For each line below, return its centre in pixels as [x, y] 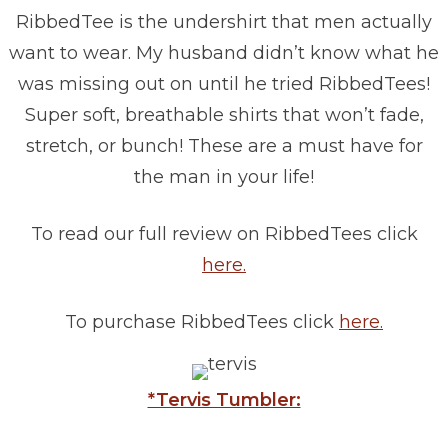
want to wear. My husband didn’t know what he [224, 53]
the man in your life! [224, 177]
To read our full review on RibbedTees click [224, 234]
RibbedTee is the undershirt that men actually [224, 22]
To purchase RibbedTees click [202, 322]
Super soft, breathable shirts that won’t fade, [224, 115]
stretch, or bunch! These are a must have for [224, 146]
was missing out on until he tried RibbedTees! [224, 84]
